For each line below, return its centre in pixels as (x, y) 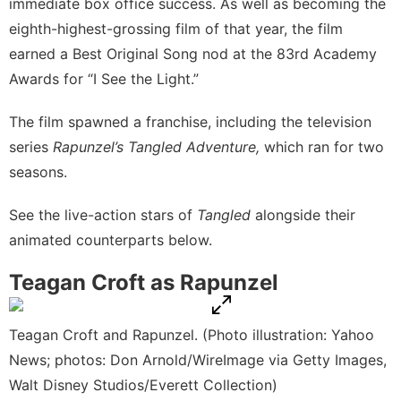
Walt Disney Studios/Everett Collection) (143, 384)
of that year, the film (272, 28)
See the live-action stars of (103, 214)
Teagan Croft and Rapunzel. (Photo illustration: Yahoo (192, 334)
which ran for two (322, 146)
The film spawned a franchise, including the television (190, 121)
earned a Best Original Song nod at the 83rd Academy (193, 53)
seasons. (38, 171)
